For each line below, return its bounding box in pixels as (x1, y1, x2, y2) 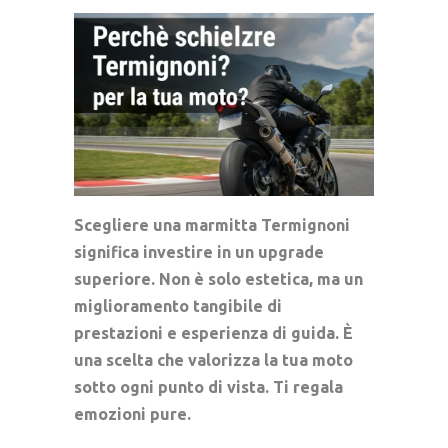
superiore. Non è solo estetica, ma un (74, 269, 363, 288)
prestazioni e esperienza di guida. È (74, 323, 353, 342)
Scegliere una (74, 215, 185, 234)
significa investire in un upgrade (74, 242, 324, 261)
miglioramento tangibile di (74, 296, 282, 315)
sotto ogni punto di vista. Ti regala (74, 377, 343, 396)
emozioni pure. (74, 404, 191, 423)
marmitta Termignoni (185, 215, 350, 234)
